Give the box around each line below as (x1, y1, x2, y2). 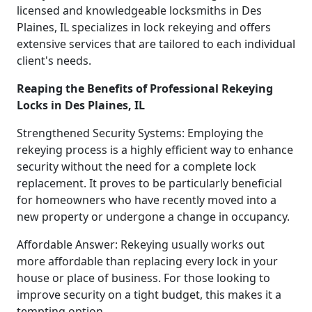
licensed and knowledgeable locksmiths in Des (17, 2, 262, 18)
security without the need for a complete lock (17, 158, 256, 174)
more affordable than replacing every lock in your (17, 253, 278, 269)
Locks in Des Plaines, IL (17, 97, 145, 113)
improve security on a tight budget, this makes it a (17, 286, 281, 302)
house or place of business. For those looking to (17, 270, 270, 286)
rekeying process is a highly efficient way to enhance (17, 141, 293, 157)
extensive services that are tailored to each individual (17, 36, 295, 52)
